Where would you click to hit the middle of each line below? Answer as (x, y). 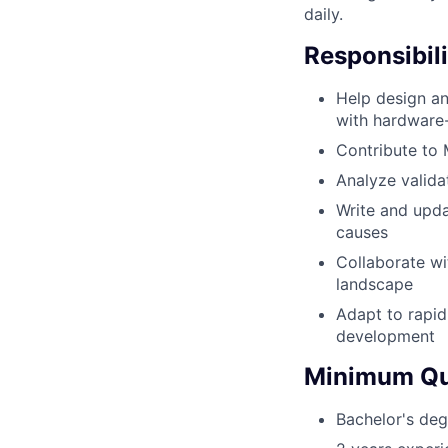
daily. (323, 13)
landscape (374, 283)
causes (362, 231)
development (385, 335)
